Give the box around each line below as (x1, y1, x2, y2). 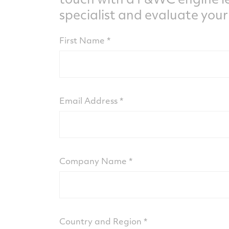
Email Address (59, 95, 118, 106)
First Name (59, 34, 105, 46)
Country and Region (59, 215, 142, 227)
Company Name (59, 155, 127, 167)
